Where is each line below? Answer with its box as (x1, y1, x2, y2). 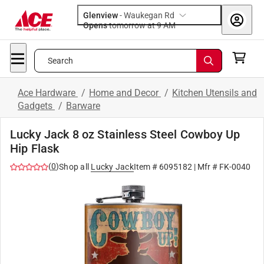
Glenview (83, 11, 118, 20)
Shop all (59, 162, 89, 171)
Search (47, 56, 74, 65)
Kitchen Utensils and (172, 87, 257, 98)
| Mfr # (192, 162, 219, 171)
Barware (66, 100, 100, 111)
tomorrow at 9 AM (163, 21, 176, 30)
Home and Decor (89, 87, 161, 98)
